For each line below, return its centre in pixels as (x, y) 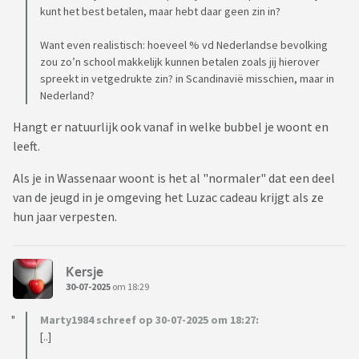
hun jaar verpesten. (65, 217)
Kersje (85, 271)
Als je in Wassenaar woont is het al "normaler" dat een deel (174, 178)
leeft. (26, 146)
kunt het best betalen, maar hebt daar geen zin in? (160, 12)
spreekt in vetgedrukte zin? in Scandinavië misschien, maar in (187, 79)
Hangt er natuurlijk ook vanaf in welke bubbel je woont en (171, 127)
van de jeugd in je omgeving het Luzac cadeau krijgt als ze (168, 198)
